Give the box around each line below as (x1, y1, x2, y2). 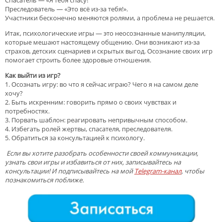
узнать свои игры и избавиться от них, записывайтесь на (5, 157, 181, 166)
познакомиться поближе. (5, 175, 85, 184)
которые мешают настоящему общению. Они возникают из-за (5, 37, 200, 47)
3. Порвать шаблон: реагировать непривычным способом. (5, 115, 189, 124)
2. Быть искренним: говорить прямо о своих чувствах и (5, 97, 176, 107)
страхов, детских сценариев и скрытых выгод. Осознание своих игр (5, 46, 213, 55)
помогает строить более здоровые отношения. (5, 55, 151, 64)
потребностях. (5, 106, 51, 115)
